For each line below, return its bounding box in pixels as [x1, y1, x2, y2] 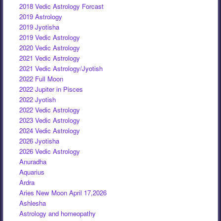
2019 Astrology [19, 11, 63, 21]
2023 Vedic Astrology [19, 115, 80, 125]
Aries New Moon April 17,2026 [19, 187, 107, 197]
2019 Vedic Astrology [19, 32, 80, 42]
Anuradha [19, 156, 47, 166]
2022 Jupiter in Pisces [19, 84, 83, 94]
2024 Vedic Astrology [19, 125, 80, 135]
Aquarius [19, 167, 45, 177]
